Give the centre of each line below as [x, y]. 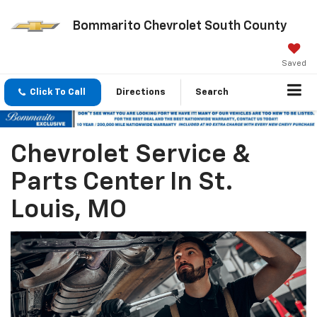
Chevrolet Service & [131, 155]
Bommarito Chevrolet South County [179, 26]
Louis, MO [69, 210]
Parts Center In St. [122, 182]
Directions [141, 92]
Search [212, 92]
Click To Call [58, 92]
